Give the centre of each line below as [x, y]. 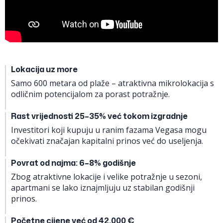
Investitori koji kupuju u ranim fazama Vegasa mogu [109, 130]
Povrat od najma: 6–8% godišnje [73, 163]
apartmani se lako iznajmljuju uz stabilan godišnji [103, 187]
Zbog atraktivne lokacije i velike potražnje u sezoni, [107, 176]
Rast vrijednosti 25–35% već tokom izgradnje [102, 116]
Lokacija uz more [44, 69]
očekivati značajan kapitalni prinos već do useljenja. [107, 141]
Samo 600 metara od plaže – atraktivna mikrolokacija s [112, 83]
